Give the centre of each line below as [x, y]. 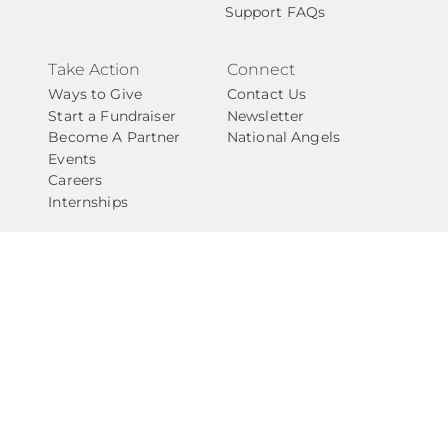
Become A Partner [114, 137]
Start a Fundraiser [112, 115]
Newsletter [265, 115]
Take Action [93, 69]
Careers [75, 180]
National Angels [283, 137]
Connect [261, 69]
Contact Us [266, 94]
